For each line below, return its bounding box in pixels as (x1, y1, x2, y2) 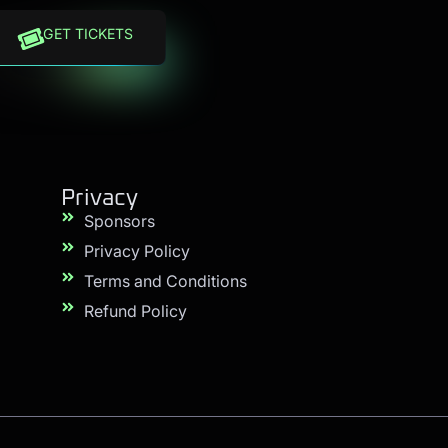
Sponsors (83, 210, 155, 231)
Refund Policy (83, 300, 187, 321)
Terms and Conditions (83, 270, 247, 291)
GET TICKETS (42, 25, 133, 42)
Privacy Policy (83, 240, 190, 261)
